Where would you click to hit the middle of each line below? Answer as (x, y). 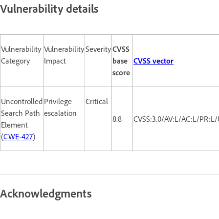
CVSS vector (153, 60)
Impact (55, 60)
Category (15, 60)
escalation (60, 113)
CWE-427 (18, 136)
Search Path (21, 113)
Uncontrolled (22, 101)
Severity (98, 49)
